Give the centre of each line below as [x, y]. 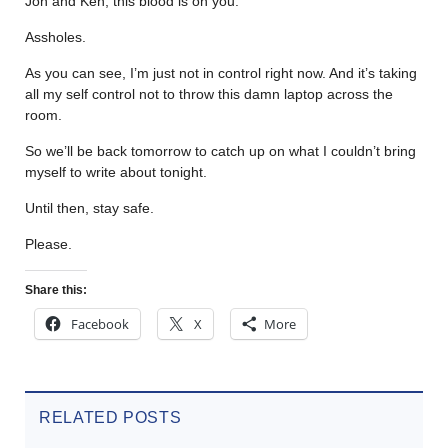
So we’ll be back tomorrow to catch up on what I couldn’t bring [220, 150]
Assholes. [55, 36]
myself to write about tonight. [116, 171]
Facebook [100, 323]
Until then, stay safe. [89, 207]
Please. [48, 243]
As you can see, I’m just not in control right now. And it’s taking [221, 72]
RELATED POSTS [110, 417]
